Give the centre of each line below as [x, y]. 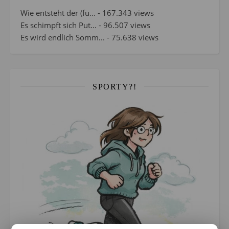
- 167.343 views [125, 13]
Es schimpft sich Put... [59, 25]
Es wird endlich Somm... [63, 37]
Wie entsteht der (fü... [58, 13]
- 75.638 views [132, 37]
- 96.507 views [123, 25]
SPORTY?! [114, 86]
